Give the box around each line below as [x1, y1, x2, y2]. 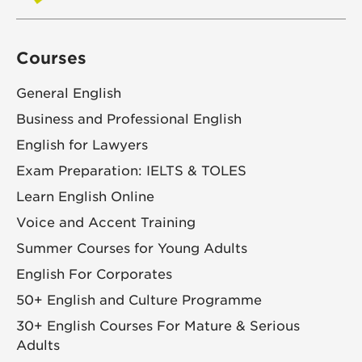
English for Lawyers [16, 137, 148, 154]
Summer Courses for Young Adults [16, 241, 247, 257]
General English [16, 86, 121, 102]
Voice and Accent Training [16, 215, 196, 231]
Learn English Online [16, 189, 154, 205]
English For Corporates [16, 267, 172, 283]
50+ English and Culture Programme [16, 293, 262, 309]
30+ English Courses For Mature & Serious [16, 318, 300, 335]
